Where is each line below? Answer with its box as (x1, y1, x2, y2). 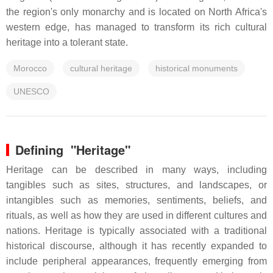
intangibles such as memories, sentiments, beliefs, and (6, 195, 267, 205)
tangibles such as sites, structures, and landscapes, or (6, 180, 267, 190)
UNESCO (13, 87, 49, 96)
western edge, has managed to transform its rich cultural (6, 22, 267, 32)
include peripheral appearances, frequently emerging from (6, 256, 267, 266)
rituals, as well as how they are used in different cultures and (6, 210, 267, 221)
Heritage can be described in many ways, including (6, 165, 267, 175)
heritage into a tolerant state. (6, 37, 128, 48)
